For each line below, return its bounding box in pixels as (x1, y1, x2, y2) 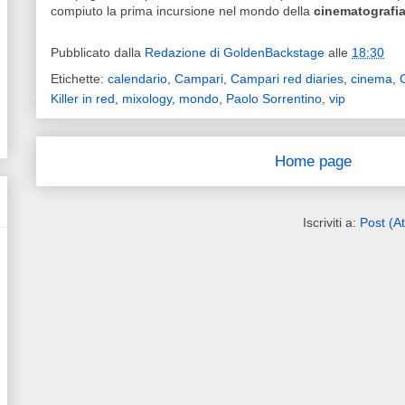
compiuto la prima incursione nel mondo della (51, 4, 314, 19)
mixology (122, 91, 172, 107)
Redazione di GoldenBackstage (145, 45, 325, 61)
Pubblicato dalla (51, 45, 145, 61)
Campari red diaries (231, 71, 344, 87)
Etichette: (51, 71, 108, 87)
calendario (108, 71, 167, 87)
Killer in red (51, 91, 115, 107)
